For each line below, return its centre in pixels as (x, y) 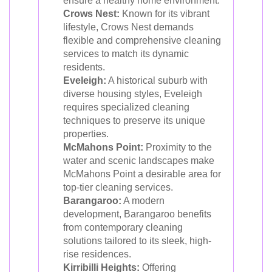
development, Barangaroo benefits (137, 214)
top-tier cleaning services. (118, 187)
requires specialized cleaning (126, 107)
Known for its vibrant (165, 13)
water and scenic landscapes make (139, 160)
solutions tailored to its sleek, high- (137, 240)
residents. (84, 67)
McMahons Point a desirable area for (142, 174)
